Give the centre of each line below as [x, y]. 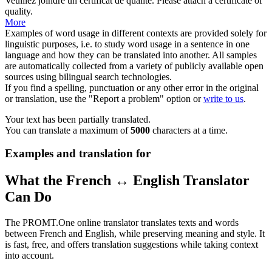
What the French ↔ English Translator [127, 181]
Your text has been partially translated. [78, 119]
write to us [223, 98]
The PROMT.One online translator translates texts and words [122, 223]
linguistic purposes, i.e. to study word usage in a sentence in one [127, 44]
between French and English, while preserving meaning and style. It [135, 234]
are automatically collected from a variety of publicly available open [134, 66]
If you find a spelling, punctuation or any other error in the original [132, 87]
